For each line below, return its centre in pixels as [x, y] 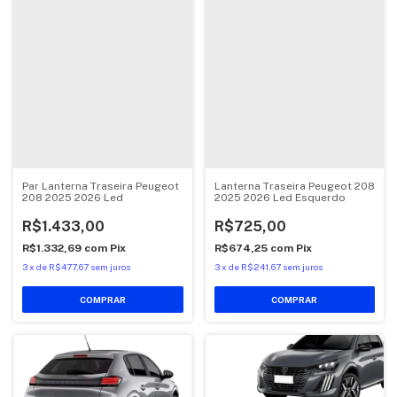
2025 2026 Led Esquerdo [280, 198]
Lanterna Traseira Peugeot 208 [294, 187]
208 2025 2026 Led [73, 198]
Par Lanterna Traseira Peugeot [101, 187]
